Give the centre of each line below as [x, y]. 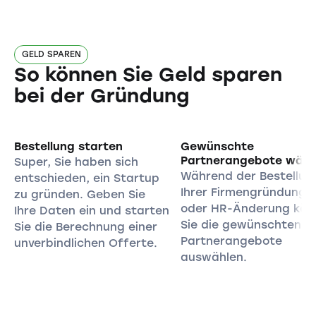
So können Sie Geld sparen [148, 75]
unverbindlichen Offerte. [85, 243]
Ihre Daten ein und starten [91, 211]
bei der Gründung [101, 96]
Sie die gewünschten [241, 225]
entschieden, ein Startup [86, 178]
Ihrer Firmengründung [243, 193]
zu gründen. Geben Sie [79, 195]
